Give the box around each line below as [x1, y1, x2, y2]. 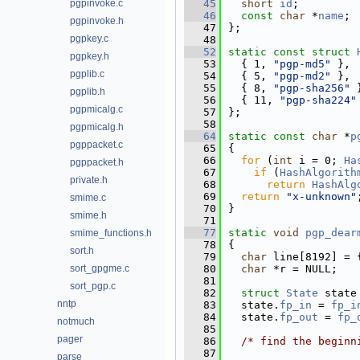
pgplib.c [70, 68, 104, 80]
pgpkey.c [70, 33, 108, 44]
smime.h [70, 210, 107, 221]
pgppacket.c [70, 139, 123, 150]
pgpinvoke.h [70, 15, 124, 27]
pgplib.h [70, 86, 105, 97]
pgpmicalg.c [70, 104, 123, 115]
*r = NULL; [267, 263, 337, 275]
